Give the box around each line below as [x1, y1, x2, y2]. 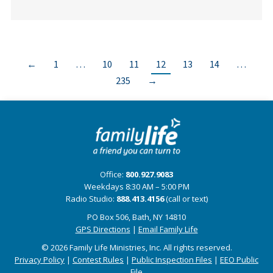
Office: [100, 169, 126, 180]
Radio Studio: [65, 193, 116, 204]
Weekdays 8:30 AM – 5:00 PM [83, 181, 190, 192]
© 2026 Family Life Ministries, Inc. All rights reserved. [41, 242, 232, 253]
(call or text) [163, 193, 208, 204]
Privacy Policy [15, 254, 65, 265]
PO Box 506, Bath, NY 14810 [87, 211, 186, 222]
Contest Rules [73, 254, 124, 265]
